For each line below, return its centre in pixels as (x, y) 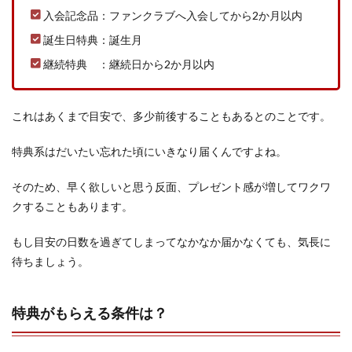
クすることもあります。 (72, 206)
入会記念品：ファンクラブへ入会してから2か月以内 (173, 15)
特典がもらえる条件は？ (90, 313)
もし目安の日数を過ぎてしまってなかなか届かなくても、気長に (171, 242)
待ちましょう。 (50, 261)
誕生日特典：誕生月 (93, 40)
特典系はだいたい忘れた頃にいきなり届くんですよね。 (149, 151)
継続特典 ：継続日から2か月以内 (129, 64)
